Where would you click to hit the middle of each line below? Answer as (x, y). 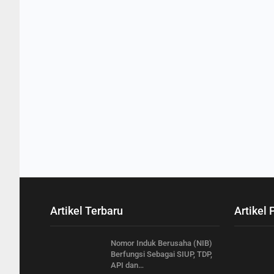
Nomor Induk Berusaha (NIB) (161, 243)
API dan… (127, 265)
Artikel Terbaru (87, 210)
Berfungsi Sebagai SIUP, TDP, (161, 254)
